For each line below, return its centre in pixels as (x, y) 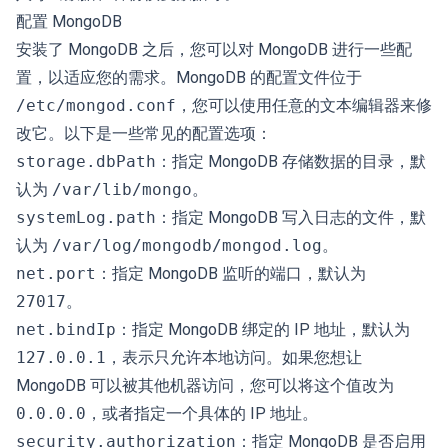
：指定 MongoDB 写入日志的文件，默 (291, 217)
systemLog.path (86, 217)
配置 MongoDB (69, 21)
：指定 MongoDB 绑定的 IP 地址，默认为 (263, 329)
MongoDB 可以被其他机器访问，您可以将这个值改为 (205, 385)
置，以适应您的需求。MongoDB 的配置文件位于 (189, 77)
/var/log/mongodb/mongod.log (187, 245)
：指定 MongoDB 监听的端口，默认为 (231, 273)
